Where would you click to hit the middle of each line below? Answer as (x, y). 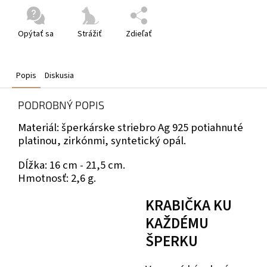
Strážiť (90, 34)
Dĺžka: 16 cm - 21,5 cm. (72, 165)
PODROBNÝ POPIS (61, 105)
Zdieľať (139, 34)
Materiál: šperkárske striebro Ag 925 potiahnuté (131, 127)
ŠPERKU (172, 241)
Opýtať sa (36, 34)
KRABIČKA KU (189, 205)
